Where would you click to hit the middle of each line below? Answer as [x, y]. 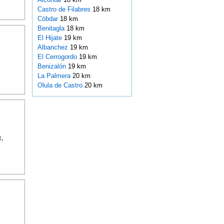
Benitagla [52, 28]
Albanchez [53, 47]
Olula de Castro [61, 85]
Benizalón [52, 66]
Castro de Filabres [65, 9]
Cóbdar [48, 19]
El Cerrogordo [58, 57]
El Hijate [50, 38]
